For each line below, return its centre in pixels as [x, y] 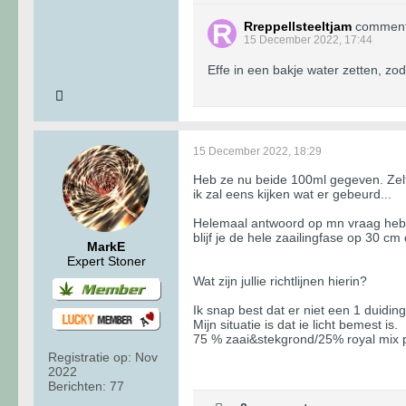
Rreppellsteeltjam [298, 27]
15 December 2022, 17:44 [308, 40]
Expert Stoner [106, 261]
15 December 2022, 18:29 [257, 152]
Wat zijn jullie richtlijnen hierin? [280, 281]
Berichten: [77, 387]
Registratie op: [90, 358]
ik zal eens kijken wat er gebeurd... [292, 194]
